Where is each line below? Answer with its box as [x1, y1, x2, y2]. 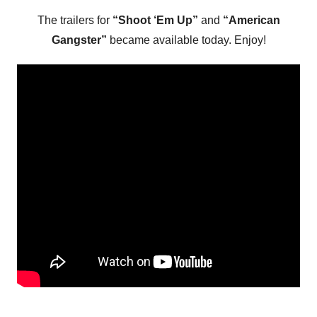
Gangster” [51, 34, 107, 46]
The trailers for [37, 14, 113, 26]
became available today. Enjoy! [106, 34, 266, 46]
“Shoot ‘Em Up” [112, 14, 198, 26]
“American [222, 14, 280, 26]
